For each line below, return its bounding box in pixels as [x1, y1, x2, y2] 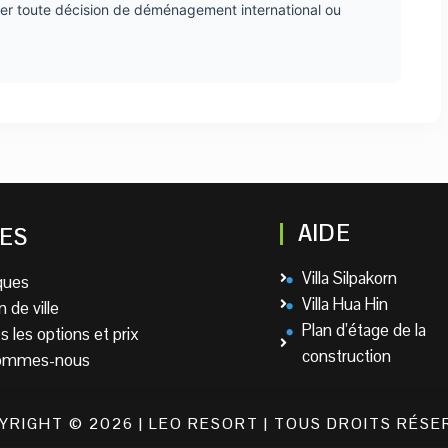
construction [302, 345, 392, 367]
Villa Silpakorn [302, 267, 398, 289]
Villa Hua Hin [302, 293, 389, 315]
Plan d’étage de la [302, 319, 427, 341]
